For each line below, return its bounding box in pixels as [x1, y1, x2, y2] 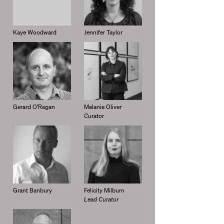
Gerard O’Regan [12, 102, 55, 111]
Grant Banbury [12, 186, 52, 195]
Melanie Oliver [83, 102, 121, 111]
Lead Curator [83, 195, 118, 204]
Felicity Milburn [83, 186, 124, 195]
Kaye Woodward [12, 27, 56, 36]
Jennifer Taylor [83, 27, 122, 36]
